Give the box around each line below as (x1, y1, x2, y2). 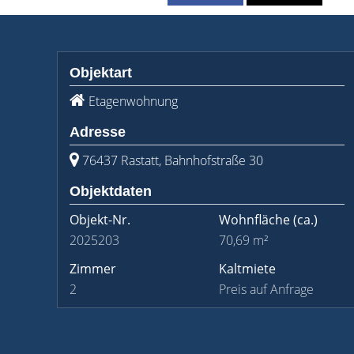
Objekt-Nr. (70, 211, 130, 228)
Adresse (70, 124, 126, 140)
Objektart (70, 65, 132, 81)
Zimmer (70, 260, 116, 277)
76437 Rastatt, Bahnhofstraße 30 (82, 152, 263, 169)
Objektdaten (70, 183, 152, 199)
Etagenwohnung (88, 92, 178, 110)
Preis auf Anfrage (219, 281, 314, 298)
